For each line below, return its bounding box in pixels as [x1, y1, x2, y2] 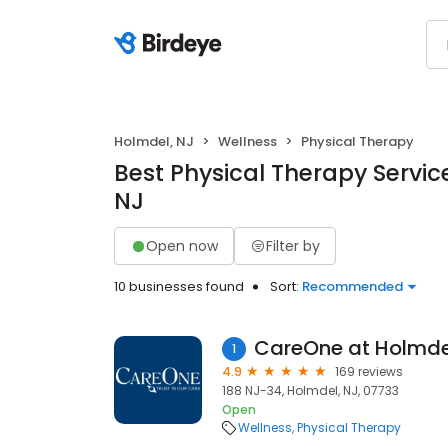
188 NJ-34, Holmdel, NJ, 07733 [222, 382, 399, 399]
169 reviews [335, 363, 403, 380]
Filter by [266, 235, 320, 256]
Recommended [302, 277, 403, 296]
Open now [146, 235, 218, 256]
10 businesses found [114, 277, 244, 296]
